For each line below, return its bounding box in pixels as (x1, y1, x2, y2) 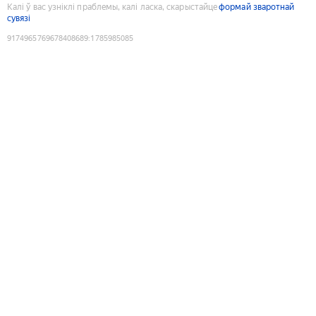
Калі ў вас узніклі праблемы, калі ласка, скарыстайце (7, 1, 218, 12)
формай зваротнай (219, 1, 295, 12)
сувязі (7, 13, 31, 23)
